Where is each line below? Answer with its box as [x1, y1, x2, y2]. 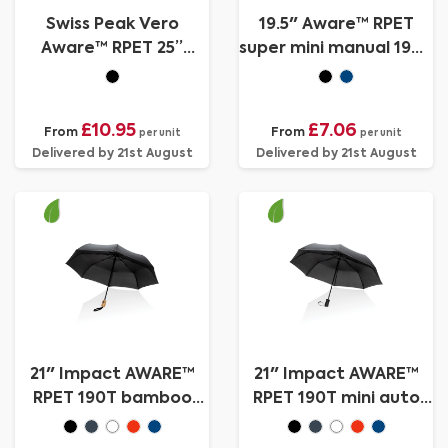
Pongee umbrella [265, 65, 407, 81]
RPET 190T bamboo [32, 391, 192, 407]
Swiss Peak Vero [45, 17, 179, 33]
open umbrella [275, 415, 397, 431]
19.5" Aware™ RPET [258, 17, 414, 33]
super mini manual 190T [239, 41, 433, 57]
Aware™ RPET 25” [41, 41, 183, 57]
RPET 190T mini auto [252, 391, 420, 407]
